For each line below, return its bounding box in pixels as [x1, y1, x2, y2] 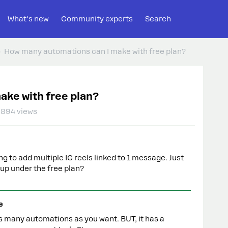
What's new [8, 15, 49, 23]
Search [145, 15, 171, 23]
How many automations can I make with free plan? [4, 47, 186, 55]
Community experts [61, 15, 133, 23]
